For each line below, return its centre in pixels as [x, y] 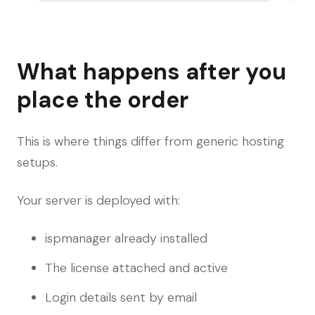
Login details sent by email [121, 297]
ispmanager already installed [126, 238]
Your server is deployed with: [98, 200]
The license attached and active [136, 268]
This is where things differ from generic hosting [150, 141]
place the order [103, 99]
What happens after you [152, 71]
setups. [37, 162]
